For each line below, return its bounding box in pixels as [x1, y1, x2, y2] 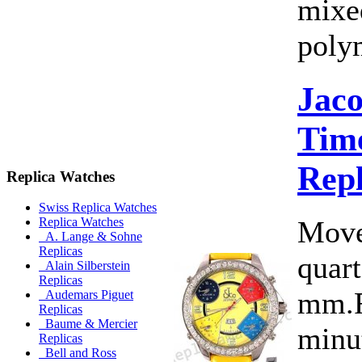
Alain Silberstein [39, 259, 130, 273]
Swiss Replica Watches [39, 200, 157, 215]
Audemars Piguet [39, 288, 133, 302]
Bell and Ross [39, 346, 116, 360]
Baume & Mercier [39, 317, 137, 331]
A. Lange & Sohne [39, 229, 142, 244]
